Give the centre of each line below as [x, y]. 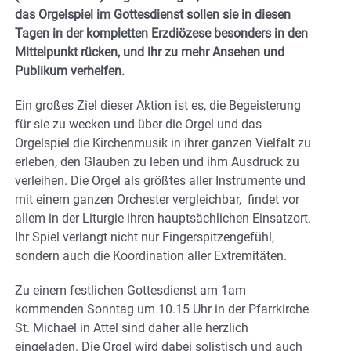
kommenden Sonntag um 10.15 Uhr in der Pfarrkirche [162, 309]
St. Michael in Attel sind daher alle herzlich [132, 328]
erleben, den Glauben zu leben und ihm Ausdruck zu [157, 162]
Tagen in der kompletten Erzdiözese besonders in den [161, 34]
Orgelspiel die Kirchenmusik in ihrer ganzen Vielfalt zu [163, 143]
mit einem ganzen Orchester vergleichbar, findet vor [157, 200]
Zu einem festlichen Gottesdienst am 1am [130, 291]
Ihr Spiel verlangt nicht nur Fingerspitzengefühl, [145, 237]
